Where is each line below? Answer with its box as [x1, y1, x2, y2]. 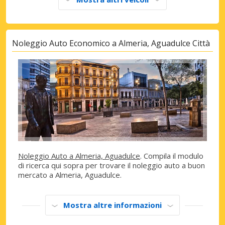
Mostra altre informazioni [63, 200, 162, 210]
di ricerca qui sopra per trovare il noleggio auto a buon [18, 160, 205, 171]
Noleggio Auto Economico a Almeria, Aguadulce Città [12, 38, 210, 49]
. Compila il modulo [140, 151, 203, 161]
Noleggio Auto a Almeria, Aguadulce [18, 151, 140, 161]
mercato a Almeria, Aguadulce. [18, 170, 122, 180]
